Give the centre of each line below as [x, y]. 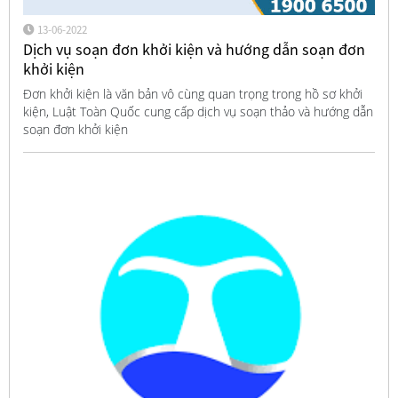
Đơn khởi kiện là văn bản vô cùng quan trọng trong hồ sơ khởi [192, 93]
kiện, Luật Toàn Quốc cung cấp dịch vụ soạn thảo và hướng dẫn [198, 111]
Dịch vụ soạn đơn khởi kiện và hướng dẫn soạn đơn [194, 50]
